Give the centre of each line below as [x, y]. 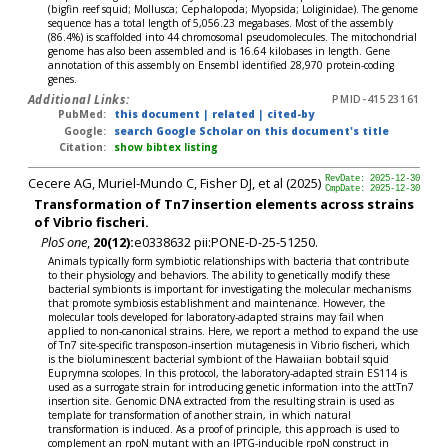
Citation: [83, 147]
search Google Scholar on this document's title [251, 130]
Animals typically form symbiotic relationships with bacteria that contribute [229, 260]
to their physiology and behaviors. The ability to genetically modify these [219, 274]
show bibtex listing [165, 147]
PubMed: [82, 114]
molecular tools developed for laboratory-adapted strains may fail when [216, 316]
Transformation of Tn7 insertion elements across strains [224, 203]
